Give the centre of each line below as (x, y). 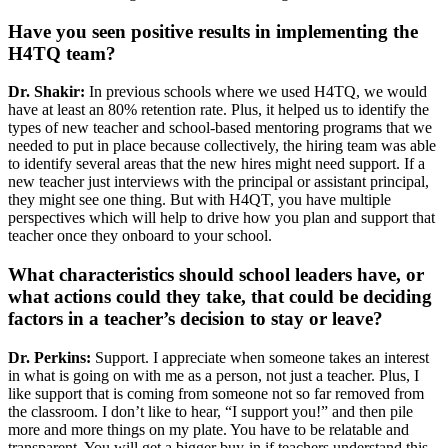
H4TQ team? (62, 53)
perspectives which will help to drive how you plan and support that (221, 218)
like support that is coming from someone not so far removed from (216, 393)
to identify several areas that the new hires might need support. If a (216, 164)
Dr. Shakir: (48, 92)
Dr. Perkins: (51, 357)
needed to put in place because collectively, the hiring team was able (222, 146)
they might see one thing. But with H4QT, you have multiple (199, 200)
